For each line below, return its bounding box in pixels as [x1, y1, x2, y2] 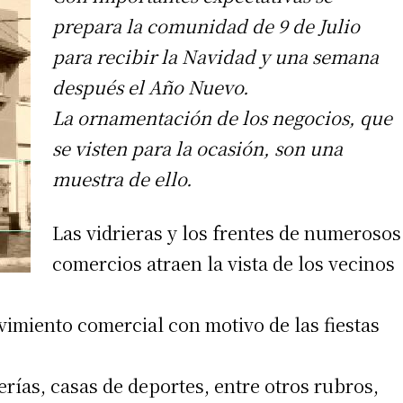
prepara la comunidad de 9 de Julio [52, 12, 360, 39]
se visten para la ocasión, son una [52, 134, 343, 161]
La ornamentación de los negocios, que [52, 103, 392, 130]
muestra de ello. [52, 165, 193, 192]
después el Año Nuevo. [52, 73, 249, 100]
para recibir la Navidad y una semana [52, 42, 379, 69]
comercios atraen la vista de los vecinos [52, 249, 395, 276]
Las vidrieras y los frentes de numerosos [52, 219, 401, 246]
